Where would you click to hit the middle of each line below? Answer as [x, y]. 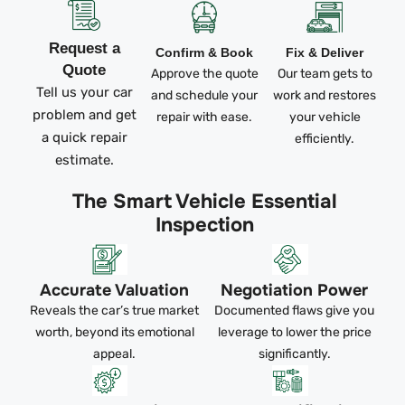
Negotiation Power [295, 290]
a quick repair [84, 137]
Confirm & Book [205, 52]
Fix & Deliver [325, 52]
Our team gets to [325, 73]
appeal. [115, 353]
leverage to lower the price [294, 332]
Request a [84, 48]
